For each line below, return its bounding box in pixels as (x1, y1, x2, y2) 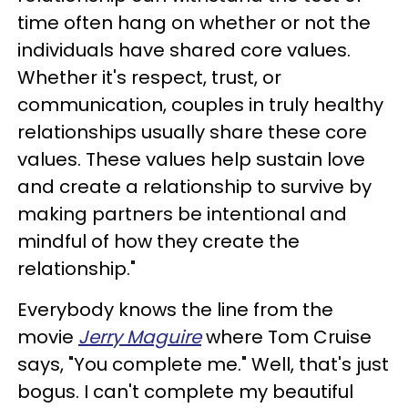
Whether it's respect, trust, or (17, 64, 281, 90)
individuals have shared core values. (17, 36, 351, 63)
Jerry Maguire (78, 323, 201, 350)
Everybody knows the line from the (17, 296, 333, 322)
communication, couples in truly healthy (17, 91, 383, 117)
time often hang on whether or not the (17, 9, 371, 36)
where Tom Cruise (201, 323, 372, 350)
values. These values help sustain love (17, 146, 365, 172)
